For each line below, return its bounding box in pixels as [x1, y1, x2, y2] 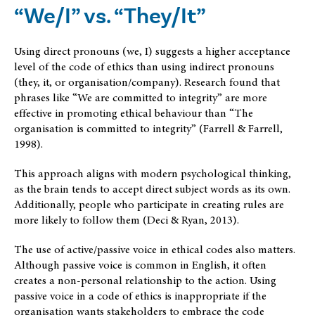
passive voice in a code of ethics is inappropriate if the [14, 288, 266, 304]
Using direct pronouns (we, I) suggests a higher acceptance [14, 43, 290, 59]
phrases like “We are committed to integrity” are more [14, 89, 267, 105]
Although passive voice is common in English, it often [14, 257, 266, 273]
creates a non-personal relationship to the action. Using [14, 272, 276, 288]
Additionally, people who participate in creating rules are [14, 196, 284, 212]
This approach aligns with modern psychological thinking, [14, 165, 291, 181]
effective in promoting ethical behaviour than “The [14, 105, 253, 121]
